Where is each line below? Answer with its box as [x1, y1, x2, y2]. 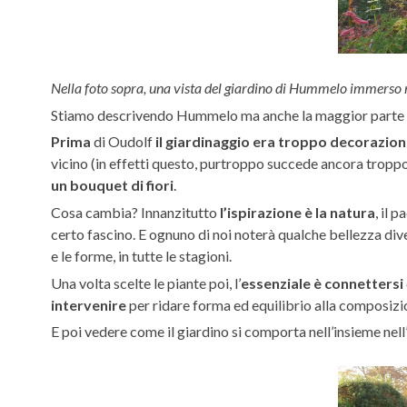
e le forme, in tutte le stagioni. [51, 247, 232, 265]
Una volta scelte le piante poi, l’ [51, 273, 241, 292]
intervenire [51, 295, 126, 313]
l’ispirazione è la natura [220, 203, 375, 222]
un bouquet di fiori [51, 176, 174, 194]
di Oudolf [91, 133, 155, 151]
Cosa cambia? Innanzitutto [51, 203, 220, 222]
